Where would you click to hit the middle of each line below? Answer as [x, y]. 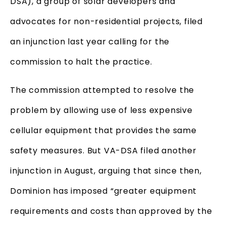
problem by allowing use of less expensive [101, 110]
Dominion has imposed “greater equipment [104, 191]
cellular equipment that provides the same [103, 130]
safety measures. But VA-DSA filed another [103, 150]
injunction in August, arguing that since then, [106, 171]
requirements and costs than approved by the [111, 211]
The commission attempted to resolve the [102, 90]
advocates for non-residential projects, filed [106, 21]
